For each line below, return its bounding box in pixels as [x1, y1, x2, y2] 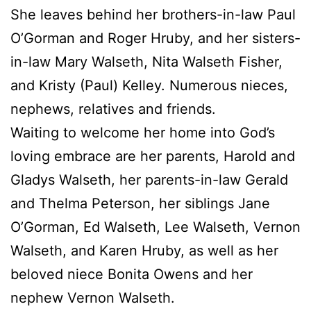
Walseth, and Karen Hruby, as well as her [10, 242, 278, 259]
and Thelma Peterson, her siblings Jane [10, 194, 270, 212]
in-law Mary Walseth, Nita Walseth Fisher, [10, 53, 283, 70]
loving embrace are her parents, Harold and [10, 147, 295, 165]
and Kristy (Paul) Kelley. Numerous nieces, [10, 76, 288, 94]
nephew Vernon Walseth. [10, 289, 175, 306]
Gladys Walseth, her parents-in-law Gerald [10, 171, 288, 188]
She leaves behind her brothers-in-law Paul [10, 6, 296, 23]
